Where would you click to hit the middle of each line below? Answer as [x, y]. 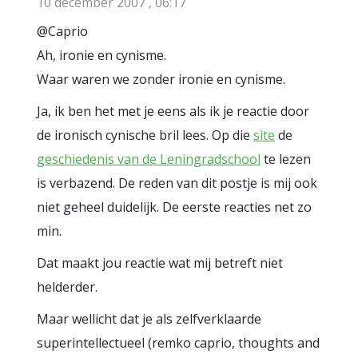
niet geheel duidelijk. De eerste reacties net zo [174, 207]
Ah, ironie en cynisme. [101, 55]
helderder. [67, 287]
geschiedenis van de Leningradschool [149, 159]
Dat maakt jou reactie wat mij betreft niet [160, 263]
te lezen [286, 159]
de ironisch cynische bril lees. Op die [145, 135]
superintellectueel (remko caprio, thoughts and [178, 343]
